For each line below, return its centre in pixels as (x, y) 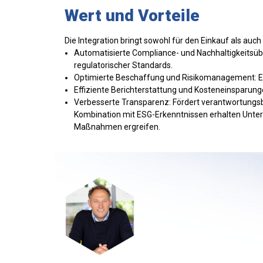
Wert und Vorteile (132, 15)
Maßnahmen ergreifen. (118, 127)
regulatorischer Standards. (123, 65)
